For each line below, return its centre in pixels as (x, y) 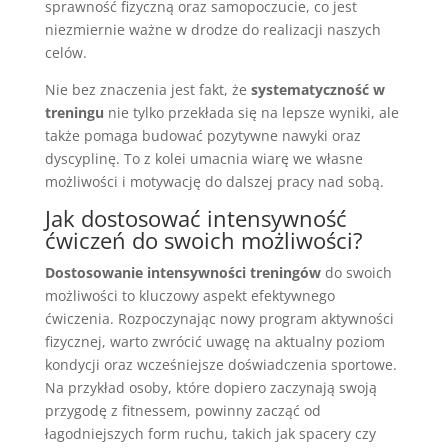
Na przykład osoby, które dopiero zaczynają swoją (210, 387)
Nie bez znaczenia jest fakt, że (147, 89)
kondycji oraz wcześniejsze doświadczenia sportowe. (220, 364)
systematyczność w (317, 89)
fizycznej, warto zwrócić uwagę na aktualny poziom (214, 341)
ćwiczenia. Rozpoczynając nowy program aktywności (219, 318)
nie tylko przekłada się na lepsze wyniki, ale (251, 112)
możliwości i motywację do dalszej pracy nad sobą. (214, 181)
